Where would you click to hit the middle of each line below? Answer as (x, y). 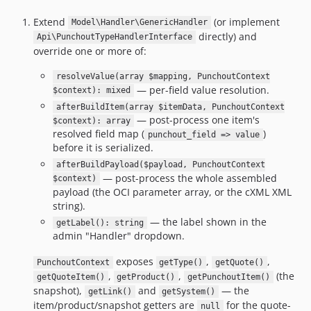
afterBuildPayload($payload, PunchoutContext (160, 165)
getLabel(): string (100, 223)
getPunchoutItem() (228, 277)
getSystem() (189, 292)
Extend (51, 22)
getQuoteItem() (70, 277)
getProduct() (146, 277)
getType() (181, 262)
